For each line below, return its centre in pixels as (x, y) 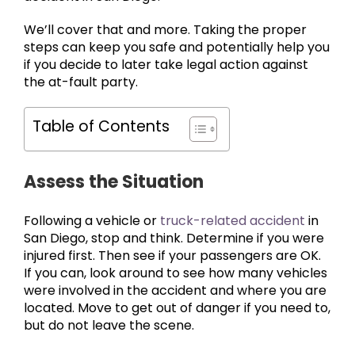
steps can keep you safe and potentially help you (177, 48)
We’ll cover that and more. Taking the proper (165, 30)
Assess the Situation (114, 182)
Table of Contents (101, 127)
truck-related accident (233, 221)
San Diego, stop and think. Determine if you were (174, 239)
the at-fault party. (81, 82)
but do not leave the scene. (109, 326)
